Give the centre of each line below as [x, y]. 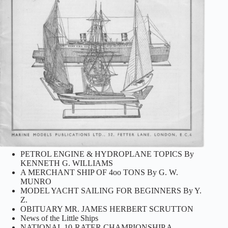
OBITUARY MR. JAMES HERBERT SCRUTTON [107, 209]
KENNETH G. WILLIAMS [67, 163]
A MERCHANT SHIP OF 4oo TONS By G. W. [99, 172]
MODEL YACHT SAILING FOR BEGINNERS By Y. [111, 190]
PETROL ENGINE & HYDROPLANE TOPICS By [107, 154]
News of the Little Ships [59, 218]
